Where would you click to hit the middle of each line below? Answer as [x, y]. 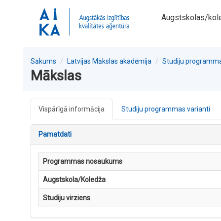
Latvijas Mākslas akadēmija [109, 61]
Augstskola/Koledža [74, 180]
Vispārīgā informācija [72, 109]
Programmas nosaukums [83, 161]
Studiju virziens [67, 198]
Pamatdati [55, 134]
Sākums [43, 61]
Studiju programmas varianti [166, 109]
